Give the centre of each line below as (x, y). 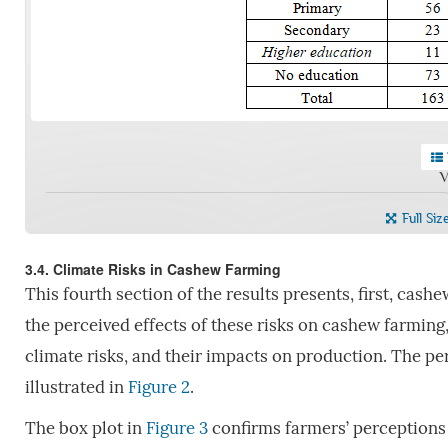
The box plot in (85, 428)
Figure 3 (176, 428)
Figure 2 (158, 387)
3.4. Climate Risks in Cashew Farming (152, 268)
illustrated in (76, 387)
